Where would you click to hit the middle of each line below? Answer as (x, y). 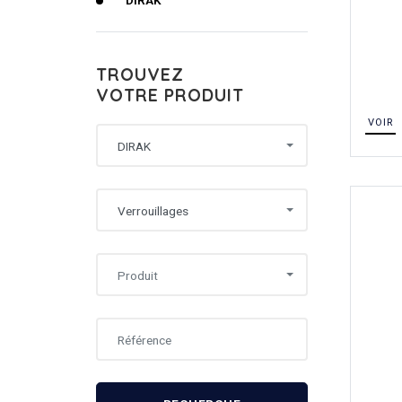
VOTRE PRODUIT (170, 95)
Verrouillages (153, 210)
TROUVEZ (140, 74)
